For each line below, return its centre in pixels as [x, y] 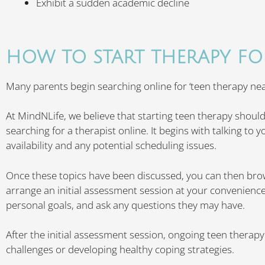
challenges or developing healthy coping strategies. [121, 249]
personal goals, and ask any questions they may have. [127, 205]
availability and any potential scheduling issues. [112, 145]
